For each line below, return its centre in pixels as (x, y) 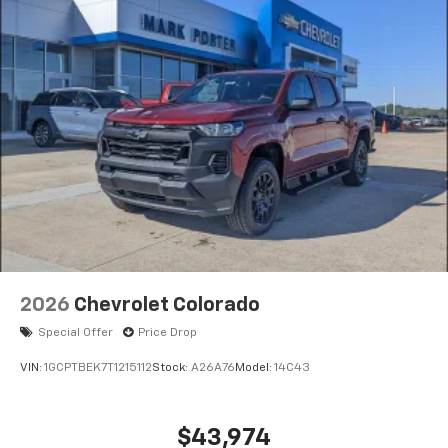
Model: (254, 368)
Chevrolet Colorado (167, 304)
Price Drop (167, 332)
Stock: (171, 368)
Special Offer (75, 332)
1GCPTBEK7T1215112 (98, 368)
